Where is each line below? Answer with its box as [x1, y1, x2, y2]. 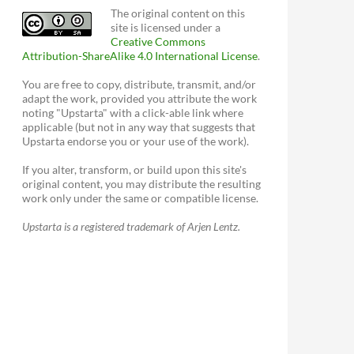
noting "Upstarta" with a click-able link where [22, 106, 243, 119]
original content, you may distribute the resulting [22, 177, 261, 190]
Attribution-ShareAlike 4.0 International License [22, 49, 258, 62]
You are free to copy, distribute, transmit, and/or [22, 77, 256, 91]
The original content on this [111, 6, 245, 20]
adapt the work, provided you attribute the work [22, 92, 257, 105]
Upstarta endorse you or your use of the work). [22, 134, 249, 148]
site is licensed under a [111, 21, 220, 34]
